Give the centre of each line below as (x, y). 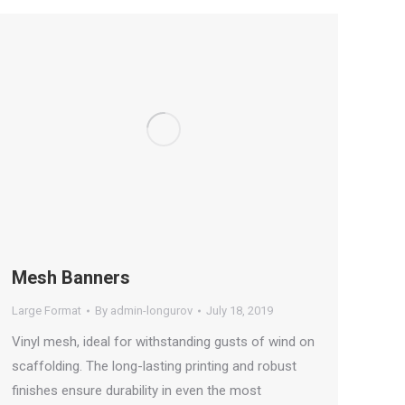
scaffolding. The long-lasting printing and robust (154, 367)
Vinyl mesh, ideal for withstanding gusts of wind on (163, 342)
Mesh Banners (71, 278)
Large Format (47, 311)
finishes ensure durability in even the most (137, 391)
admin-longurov (151, 311)
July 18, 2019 (240, 311)
